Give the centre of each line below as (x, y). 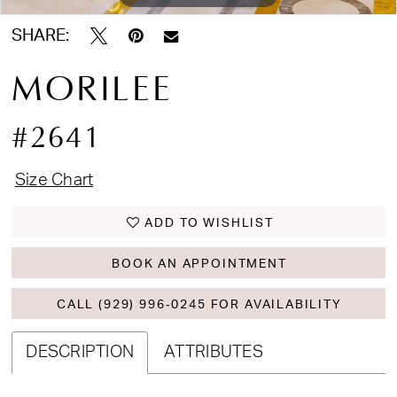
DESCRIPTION (80, 352)
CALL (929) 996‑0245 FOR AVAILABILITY (199, 304)
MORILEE (92, 90)
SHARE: (41, 36)
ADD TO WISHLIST (209, 222)
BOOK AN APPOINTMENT (199, 263)
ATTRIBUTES (214, 352)
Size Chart (54, 181)
